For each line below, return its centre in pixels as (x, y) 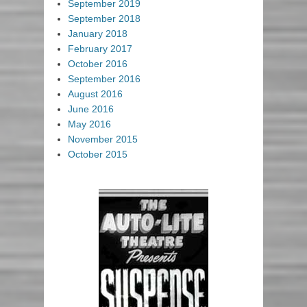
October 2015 (98, 155)
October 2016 (98, 64)
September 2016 (104, 79)
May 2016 (89, 124)
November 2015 (103, 139)
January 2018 (98, 34)
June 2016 (91, 109)
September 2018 (104, 19)
